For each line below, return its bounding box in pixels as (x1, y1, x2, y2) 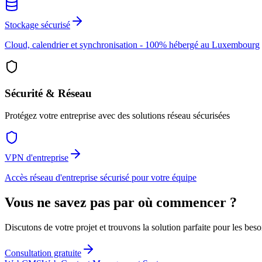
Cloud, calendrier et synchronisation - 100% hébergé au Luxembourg (5, 39, 260, 50)
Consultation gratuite (5, 248, 81, 258)
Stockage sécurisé (5, 19, 70, 30)
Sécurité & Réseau (5, 87, 92, 99)
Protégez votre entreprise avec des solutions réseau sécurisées (5, 111, 230, 121)
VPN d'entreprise (5, 153, 68, 163)
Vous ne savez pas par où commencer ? (5, 195, 237, 211)
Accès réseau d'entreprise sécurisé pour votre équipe (5, 173, 196, 183)
